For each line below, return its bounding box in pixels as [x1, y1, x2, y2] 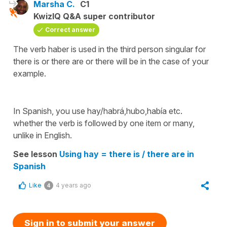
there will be [93, 56, 138, 66]
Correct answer [45, 26, 95, 33]
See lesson [13, 149, 59, 159]
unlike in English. [13, 130, 72, 140]
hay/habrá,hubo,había [85, 106, 167, 116]
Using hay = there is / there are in [59, 149, 194, 159]
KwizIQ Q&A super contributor [33, 11, 155, 21]
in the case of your [138, 56, 209, 66]
